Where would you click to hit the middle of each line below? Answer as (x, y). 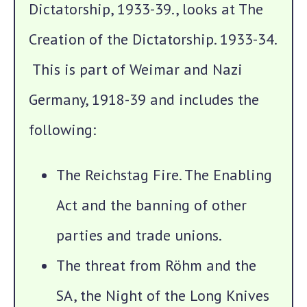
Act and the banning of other (151, 205)
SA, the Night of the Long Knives (163, 295)
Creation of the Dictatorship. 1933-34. (152, 39)
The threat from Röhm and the (156, 265)
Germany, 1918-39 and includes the (144, 99)
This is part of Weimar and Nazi (136, 69)
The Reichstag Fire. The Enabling (164, 175)
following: (62, 130)
